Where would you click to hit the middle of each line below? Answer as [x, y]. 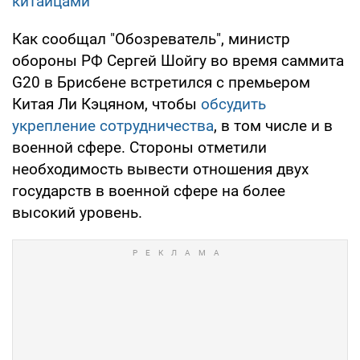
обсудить [233, 104]
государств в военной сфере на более [149, 190]
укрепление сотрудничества [113, 125]
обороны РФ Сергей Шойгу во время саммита [178, 60]
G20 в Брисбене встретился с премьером [161, 82]
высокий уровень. [77, 212]
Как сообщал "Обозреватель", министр [151, 39]
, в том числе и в [273, 125]
